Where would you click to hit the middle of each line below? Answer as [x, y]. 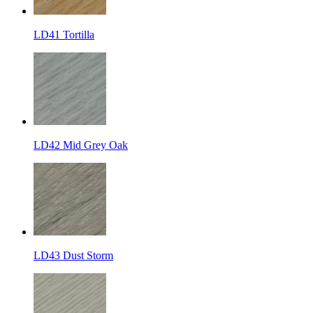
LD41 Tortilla [64, 34]
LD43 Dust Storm [73, 255]
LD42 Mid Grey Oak [81, 145]
